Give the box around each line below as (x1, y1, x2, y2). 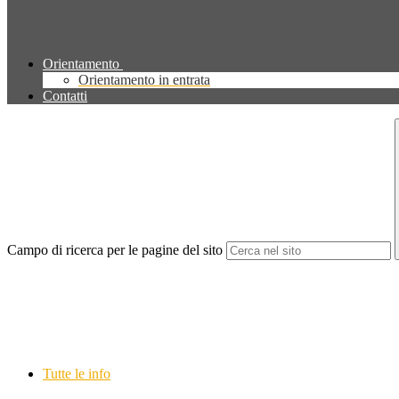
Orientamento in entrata (78, 72, 210, 88)
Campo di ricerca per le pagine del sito (7, 242, 223, 258)
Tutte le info (43, 366, 110, 382)
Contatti (43, 88, 87, 104)
